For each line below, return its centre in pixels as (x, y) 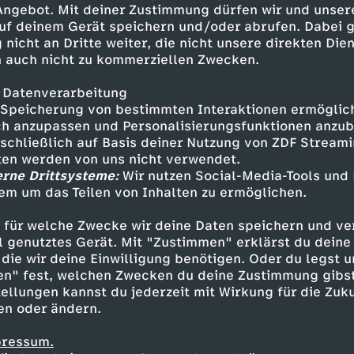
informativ (90, 234)
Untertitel (185, 234)
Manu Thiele (286, 234)
